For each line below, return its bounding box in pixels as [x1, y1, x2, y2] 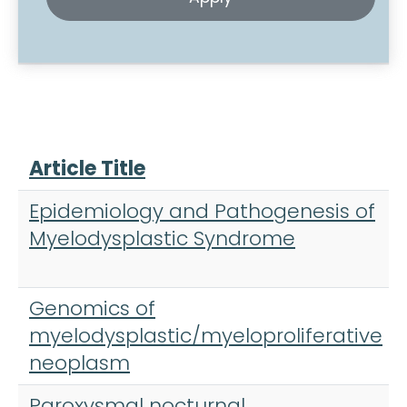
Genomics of [29, 294, 155, 323]
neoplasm [29, 349, 130, 378]
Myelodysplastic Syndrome [29, 224, 295, 253]
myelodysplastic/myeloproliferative [29, 322, 382, 351]
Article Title [29, 154, 145, 184]
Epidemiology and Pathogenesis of [29, 197, 375, 226]
